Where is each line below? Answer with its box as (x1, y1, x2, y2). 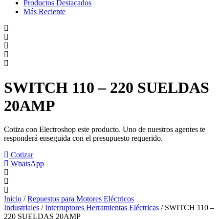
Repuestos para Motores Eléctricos (27, 195, 134, 203)
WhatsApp (11, 159, 44, 168)
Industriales (4, 203, 39, 212)
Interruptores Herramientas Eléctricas (45, 203, 159, 212)
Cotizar (11, 151, 33, 159)
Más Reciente (23, 7, 66, 16)
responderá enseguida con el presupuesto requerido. (4, 134, 163, 143)
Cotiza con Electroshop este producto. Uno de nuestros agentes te (4, 125, 205, 134)
